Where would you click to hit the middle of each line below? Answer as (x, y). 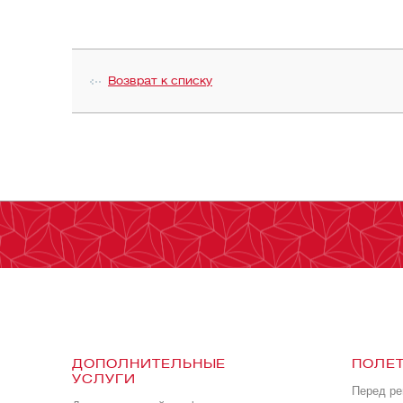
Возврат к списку (160, 80)
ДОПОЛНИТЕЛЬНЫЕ (149, 363)
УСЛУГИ (104, 379)
